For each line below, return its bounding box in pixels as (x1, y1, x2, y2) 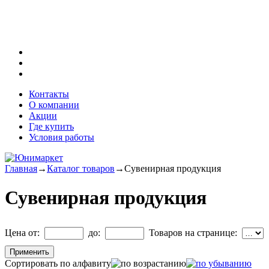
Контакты (29, 89, 69, 99)
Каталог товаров (47, 163, 115, 174)
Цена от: (5, 228, 44, 238)
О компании (29, 100, 79, 110)
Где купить (29, 121, 74, 131)
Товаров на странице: (149, 228, 237, 238)
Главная (5, 163, 37, 174)
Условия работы (29, 132, 94, 142)
